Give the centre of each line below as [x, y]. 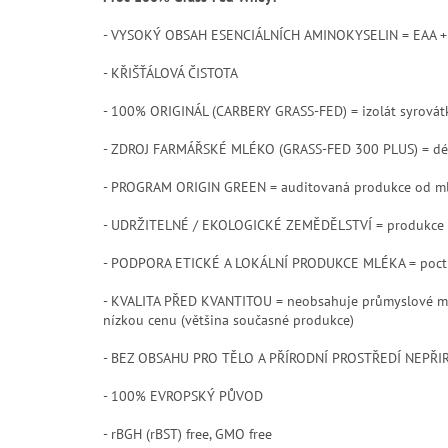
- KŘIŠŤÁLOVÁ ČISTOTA [170, 72]
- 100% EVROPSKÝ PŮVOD [183, 395]
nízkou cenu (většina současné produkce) [228, 319]
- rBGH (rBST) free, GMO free [187, 433]
